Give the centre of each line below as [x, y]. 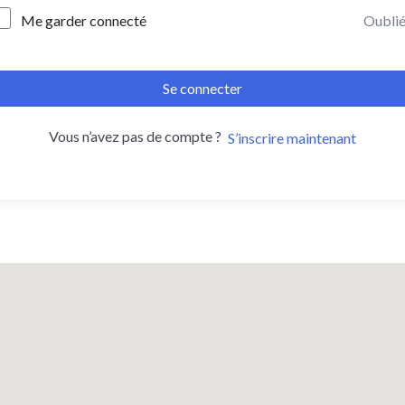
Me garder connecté [84, 20]
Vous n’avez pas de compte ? [137, 136]
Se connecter [202, 88]
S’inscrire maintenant [292, 137]
